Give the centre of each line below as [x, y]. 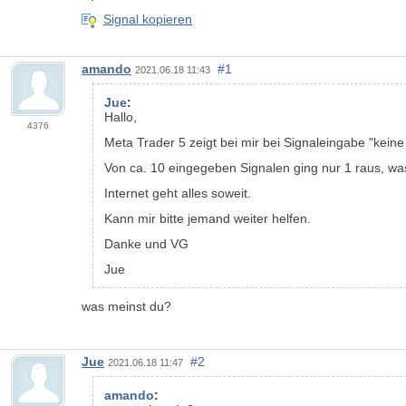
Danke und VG [146, 243]
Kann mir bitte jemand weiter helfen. [208, 218]
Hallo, [121, 116]
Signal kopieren [148, 19]
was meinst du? [126, 306]
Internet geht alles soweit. [178, 193]
